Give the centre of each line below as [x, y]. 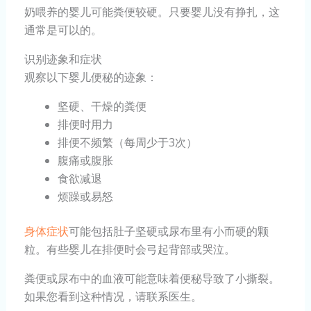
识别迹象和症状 [63, 59]
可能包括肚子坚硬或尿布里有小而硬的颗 [168, 232]
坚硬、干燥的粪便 [102, 107]
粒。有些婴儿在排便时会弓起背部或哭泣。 [129, 250]
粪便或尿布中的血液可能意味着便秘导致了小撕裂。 [152, 279]
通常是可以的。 [63, 30]
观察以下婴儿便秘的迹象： [91, 77]
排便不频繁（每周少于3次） [127, 143]
